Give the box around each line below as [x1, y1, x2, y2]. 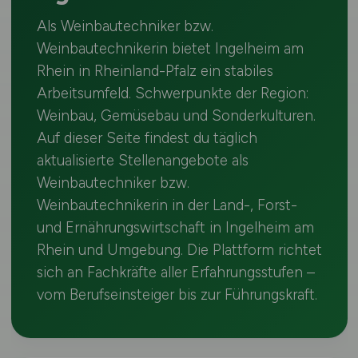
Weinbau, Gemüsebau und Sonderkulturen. [36, 107, 316, 125]
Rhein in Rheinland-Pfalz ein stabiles [36, 62, 273, 80]
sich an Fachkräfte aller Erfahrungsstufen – [36, 264, 315, 281]
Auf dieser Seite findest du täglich [36, 129, 257, 147]
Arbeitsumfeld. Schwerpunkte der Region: [36, 85, 308, 102]
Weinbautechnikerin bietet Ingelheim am [36, 40, 304, 58]
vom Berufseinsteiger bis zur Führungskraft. [36, 286, 317, 304]
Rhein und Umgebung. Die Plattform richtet [36, 241, 322, 259]
